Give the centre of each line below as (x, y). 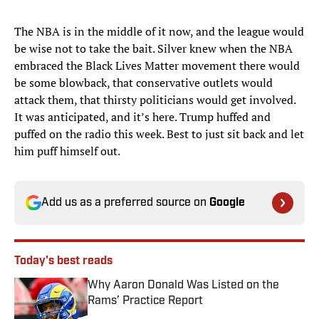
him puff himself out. (68, 151)
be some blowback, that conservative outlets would (143, 83)
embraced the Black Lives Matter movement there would (157, 66)
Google (227, 203)
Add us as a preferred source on (125, 203)
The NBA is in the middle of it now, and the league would (159, 32)
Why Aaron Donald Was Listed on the (183, 286)
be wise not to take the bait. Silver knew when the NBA (153, 49)
